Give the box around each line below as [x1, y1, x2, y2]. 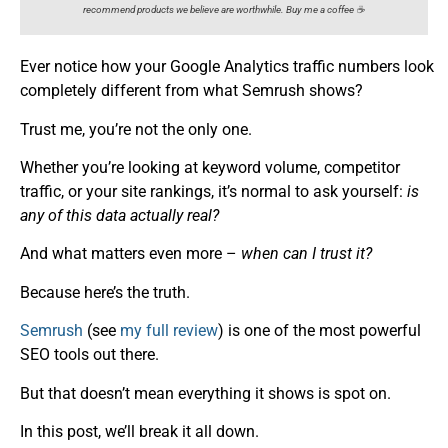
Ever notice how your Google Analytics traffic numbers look [20, 57, 434, 77]
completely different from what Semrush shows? [20, 81, 363, 101]
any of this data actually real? [20, 206, 219, 226]
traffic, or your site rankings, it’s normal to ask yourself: [20, 182, 407, 202]
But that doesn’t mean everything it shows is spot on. [20, 383, 391, 403]
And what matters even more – [20, 244, 241, 264]
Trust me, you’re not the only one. [20, 119, 252, 139]
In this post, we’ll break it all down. [20, 422, 259, 442]
